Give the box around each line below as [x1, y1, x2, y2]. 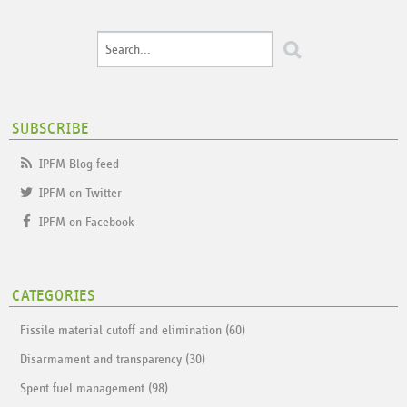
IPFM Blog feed [38, 156, 119, 171]
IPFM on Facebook [38, 214, 134, 229]
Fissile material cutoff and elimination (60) [20, 323, 246, 338]
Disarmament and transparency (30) [20, 352, 206, 367]
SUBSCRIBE [12, 121, 90, 138]
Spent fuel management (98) [20, 382, 169, 396]
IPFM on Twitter [38, 185, 122, 200]
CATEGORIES [12, 287, 95, 304]
